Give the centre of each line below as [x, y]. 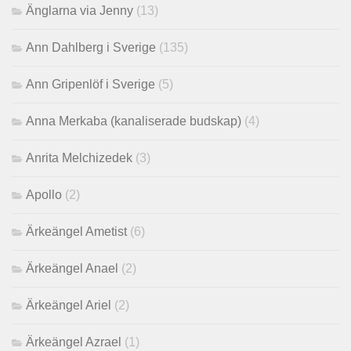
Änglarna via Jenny [80, 11]
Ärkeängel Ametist [76, 232]
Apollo [44, 195]
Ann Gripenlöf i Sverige [90, 85]
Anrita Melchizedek [79, 158]
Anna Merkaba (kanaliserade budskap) [134, 121]
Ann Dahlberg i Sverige [91, 48]
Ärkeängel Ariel [69, 306]
